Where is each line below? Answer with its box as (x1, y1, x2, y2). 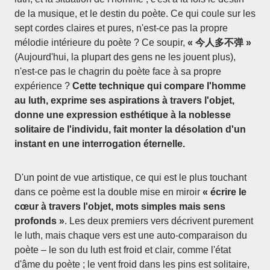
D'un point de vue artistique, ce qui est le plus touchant (14, 172, 246, 183)
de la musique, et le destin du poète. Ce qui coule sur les (14, 8, 256, 19)
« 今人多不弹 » (187, 37, 251, 48)
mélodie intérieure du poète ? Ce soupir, (14, 37, 187, 48)
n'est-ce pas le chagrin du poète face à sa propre (14, 66, 221, 77)
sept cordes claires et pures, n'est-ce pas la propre (14, 23, 228, 33)
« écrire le (202, 187, 246, 197)
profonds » (14, 216, 64, 226)
